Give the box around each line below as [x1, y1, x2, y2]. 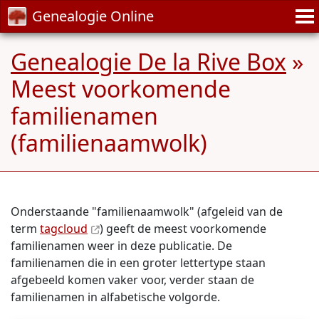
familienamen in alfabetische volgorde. [11, 289, 220, 305]
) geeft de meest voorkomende [100, 221, 266, 236]
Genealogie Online [32, 6, 154, 26]
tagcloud [40, 221, 88, 236]
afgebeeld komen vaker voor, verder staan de [11, 272, 254, 288]
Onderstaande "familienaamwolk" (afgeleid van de [11, 204, 283, 219]
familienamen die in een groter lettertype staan [11, 255, 266, 271]
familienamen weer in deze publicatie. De [11, 238, 232, 253]
